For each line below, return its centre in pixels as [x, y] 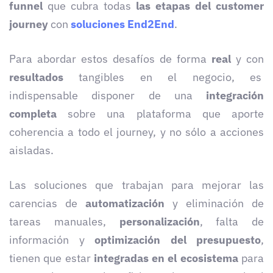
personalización [159, 222]
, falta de [232, 222]
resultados [44, 77]
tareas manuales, [64, 222]
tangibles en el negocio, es [172, 77]
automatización [125, 204]
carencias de [47, 204]
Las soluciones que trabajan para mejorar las [136, 185]
